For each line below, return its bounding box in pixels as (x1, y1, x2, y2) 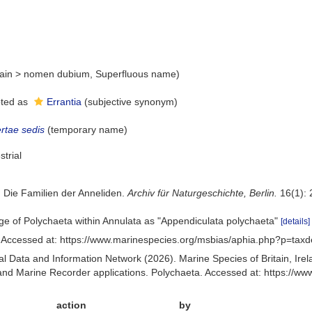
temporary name (51, 124, 125, 135)
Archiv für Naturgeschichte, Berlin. (127, 187, 278, 198)
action (56, 299, 87, 311)
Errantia (47, 96, 82, 107)
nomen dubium (24, 68, 91, 79)
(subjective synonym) (84, 96, 178, 107)
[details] (281, 217, 311, 226)
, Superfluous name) (90, 68, 180, 79)
